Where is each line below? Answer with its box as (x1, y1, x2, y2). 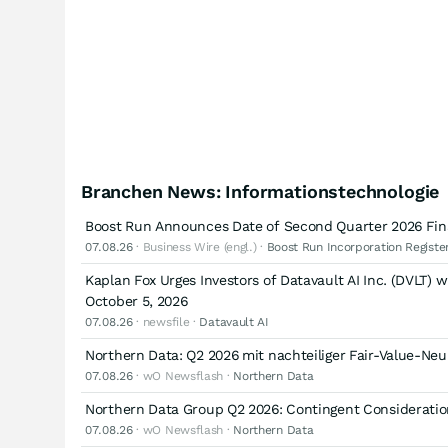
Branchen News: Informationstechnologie (81, 181, 440, 202)
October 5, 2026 (85, 293, 188, 309)
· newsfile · (132, 315, 200, 329)
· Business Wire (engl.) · (132, 240, 267, 254)
